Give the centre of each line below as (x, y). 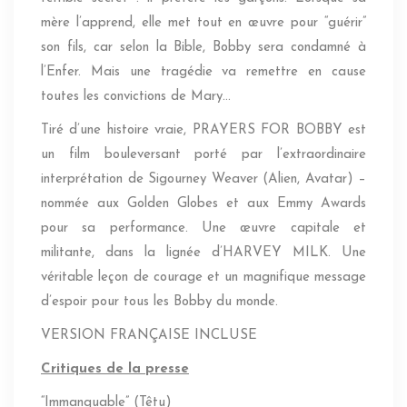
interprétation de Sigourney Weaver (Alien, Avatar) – (203, 180)
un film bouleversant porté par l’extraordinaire (203, 155)
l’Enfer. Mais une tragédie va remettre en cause (203, 73)
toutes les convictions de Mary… (136, 97)
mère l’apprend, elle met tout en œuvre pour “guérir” (203, 24)
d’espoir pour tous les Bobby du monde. (159, 303)
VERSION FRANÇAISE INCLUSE (149, 336)
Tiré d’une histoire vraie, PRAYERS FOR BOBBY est (203, 131)
